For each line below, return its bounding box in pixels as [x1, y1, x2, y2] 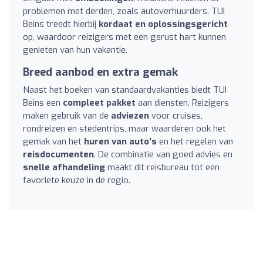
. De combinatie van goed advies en [94, 148, 232, 160]
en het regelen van [157, 135, 233, 147]
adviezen [111, 109, 149, 122]
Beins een [23, 96, 63, 109]
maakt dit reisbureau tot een [105, 161, 220, 173]
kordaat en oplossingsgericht [99, 18, 228, 30]
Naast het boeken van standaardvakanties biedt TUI [23, 83, 227, 96]
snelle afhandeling [23, 161, 105, 173]
